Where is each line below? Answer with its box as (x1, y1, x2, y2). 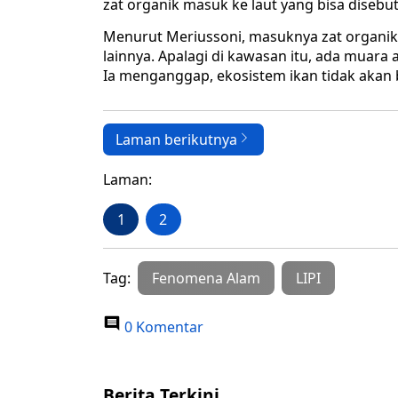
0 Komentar (121, 317, 203, 338)
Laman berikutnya (115, 130, 237, 150)
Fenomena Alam (152, 268, 260, 289)
